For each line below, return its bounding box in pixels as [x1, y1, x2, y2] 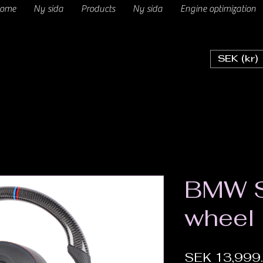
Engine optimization [180, 4, 256, 14]
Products [80, 4, 115, 14]
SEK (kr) [218, 55, 258, 63]
